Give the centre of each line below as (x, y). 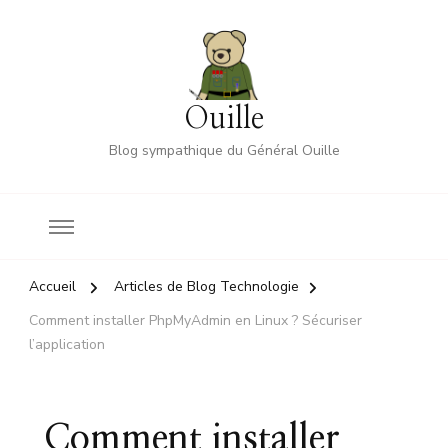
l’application (67, 344)
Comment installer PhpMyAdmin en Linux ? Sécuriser (195, 320)
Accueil (52, 286)
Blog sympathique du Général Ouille (224, 150)
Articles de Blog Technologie (206, 286)
